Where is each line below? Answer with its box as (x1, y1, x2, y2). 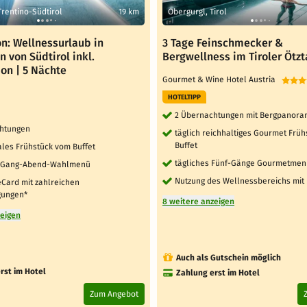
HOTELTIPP (168, 93, 201, 101)
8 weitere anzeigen (162, 196, 234, 206)
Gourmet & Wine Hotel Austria (162, 74, 282, 84)
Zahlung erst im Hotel (176, 267, 260, 278)
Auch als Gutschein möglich (176, 252, 281, 262)
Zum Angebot (89, 288, 138, 299)
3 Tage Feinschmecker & (162, 36, 283, 49)
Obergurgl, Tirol (168, 6, 227, 16)
